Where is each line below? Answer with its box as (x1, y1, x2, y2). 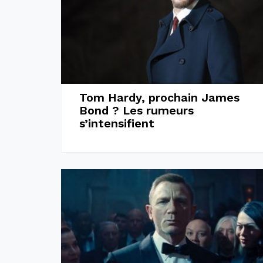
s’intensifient (79, 116, 154, 130)
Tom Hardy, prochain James (79, 90, 240, 104)
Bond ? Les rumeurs (79, 103, 194, 117)
